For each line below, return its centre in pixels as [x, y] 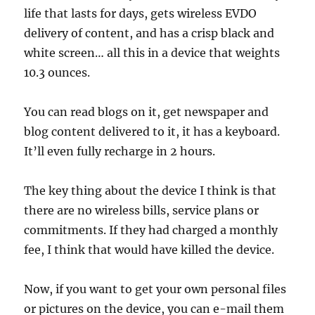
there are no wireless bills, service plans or [142, 210]
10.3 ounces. [57, 72]
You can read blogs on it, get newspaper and [147, 112]
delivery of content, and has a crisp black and [149, 33]
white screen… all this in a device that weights [152, 53]
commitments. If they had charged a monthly [151, 230]
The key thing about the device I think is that [150, 191]
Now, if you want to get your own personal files [155, 289]
